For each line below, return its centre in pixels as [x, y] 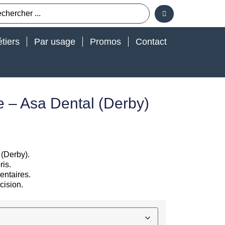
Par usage [55, 42]
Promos [105, 42]
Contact [151, 42]
